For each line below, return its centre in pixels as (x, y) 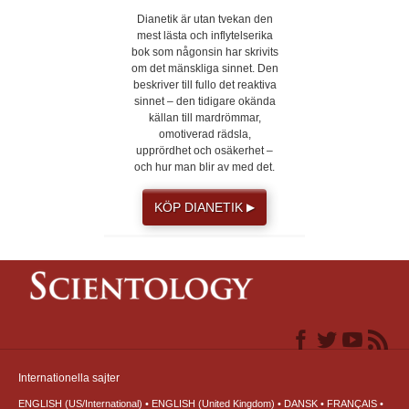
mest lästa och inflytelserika (204, 36)
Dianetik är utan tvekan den (204, 20)
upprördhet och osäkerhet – (204, 151)
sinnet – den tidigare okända (204, 102)
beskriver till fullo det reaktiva (204, 85)
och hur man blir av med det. (204, 168)
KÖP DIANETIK (200, 208)
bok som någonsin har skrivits (204, 52)
